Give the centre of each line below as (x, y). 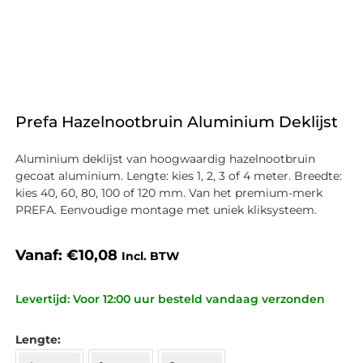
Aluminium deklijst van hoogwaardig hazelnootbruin (165, 158)
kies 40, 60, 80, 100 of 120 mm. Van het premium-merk (169, 192)
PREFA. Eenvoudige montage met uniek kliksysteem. (166, 209)
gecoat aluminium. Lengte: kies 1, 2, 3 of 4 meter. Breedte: (178, 175)
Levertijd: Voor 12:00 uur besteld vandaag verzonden (170, 299)
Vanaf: (41, 255)
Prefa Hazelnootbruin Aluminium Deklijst (176, 122)
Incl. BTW (150, 256)
